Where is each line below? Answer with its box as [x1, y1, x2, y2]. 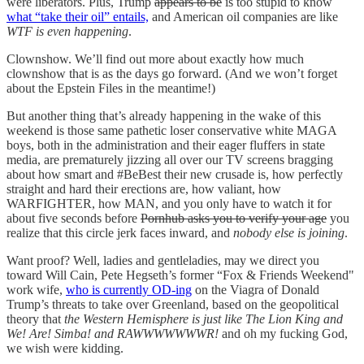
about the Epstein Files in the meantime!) [6, 80, 215, 95]
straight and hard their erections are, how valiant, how [6, 181, 281, 196]
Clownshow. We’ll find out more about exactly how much [6, 51, 304, 66]
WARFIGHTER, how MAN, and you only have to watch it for [6, 196, 331, 210]
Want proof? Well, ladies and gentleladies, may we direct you [6, 253, 319, 267]
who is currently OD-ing [66, 282, 192, 297]
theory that [6, 311, 64, 326]
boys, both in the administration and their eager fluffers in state [6, 137, 325, 152]
